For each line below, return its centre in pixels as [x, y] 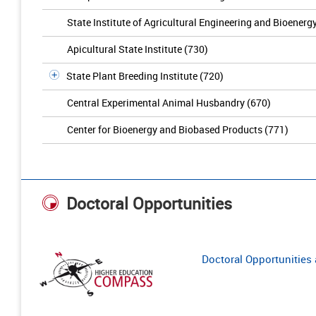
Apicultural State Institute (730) [138, 49]
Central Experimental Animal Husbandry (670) [169, 103]
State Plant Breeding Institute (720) [145, 76]
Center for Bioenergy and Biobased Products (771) [178, 129]
